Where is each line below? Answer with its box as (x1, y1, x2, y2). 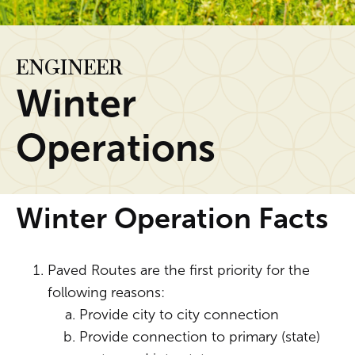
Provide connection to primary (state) (79, 329, 320, 345)
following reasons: (48, 284, 165, 300)
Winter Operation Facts (16, 203, 328, 235)
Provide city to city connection (79, 307, 279, 323)
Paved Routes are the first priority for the (48, 262, 310, 278)
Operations (16, 127, 216, 169)
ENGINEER (16, 54, 122, 81)
